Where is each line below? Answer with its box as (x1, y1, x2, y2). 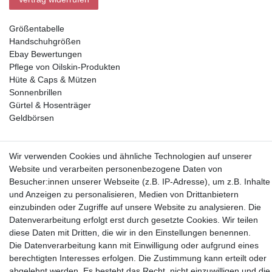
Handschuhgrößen (9, 36, 81, 47)
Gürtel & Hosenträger (9, 100, 91, 110)
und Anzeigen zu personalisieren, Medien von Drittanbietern (9, 189, 239, 199)
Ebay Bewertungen (9, 49, 82, 59)
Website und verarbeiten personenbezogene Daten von (9, 164, 222, 174)
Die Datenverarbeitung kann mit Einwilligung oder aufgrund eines (9, 240, 259, 250)
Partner (22, 219, 52, 229)
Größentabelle (9, 24, 64, 34)
